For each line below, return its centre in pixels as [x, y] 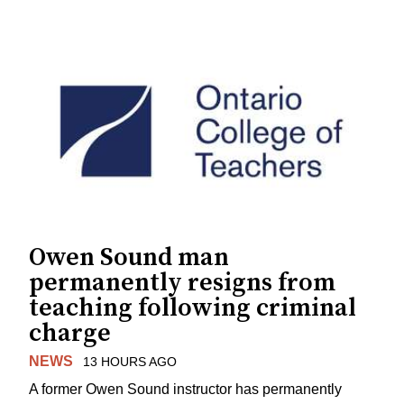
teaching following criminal [193, 308]
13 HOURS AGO [129, 361]
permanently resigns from [182, 282]
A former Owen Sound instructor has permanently [185, 389]
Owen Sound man [129, 257]
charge [70, 333]
